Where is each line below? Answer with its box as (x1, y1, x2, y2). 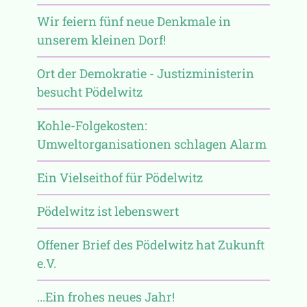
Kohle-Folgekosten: (36, 116, 147, 134)
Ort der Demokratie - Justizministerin (36, 64, 254, 82)
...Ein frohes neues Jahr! (36, 288, 175, 305)
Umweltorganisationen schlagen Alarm (36, 135, 267, 152)
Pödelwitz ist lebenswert (36, 202, 179, 219)
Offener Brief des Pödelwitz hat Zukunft (36, 236, 265, 253)
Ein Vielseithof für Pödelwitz (36, 169, 203, 186)
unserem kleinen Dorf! (36, 31, 166, 48)
